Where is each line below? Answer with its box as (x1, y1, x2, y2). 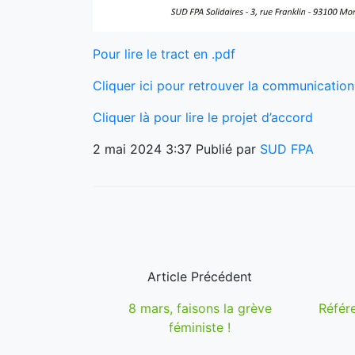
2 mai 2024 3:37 (93, 141, 196, 158)
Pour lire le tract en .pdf (93, 46, 235, 63)
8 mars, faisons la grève (128, 300, 272, 317)
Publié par (196, 141, 260, 158)
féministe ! (169, 319, 231, 336)
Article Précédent (147, 269, 253, 285)
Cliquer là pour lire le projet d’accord (93, 109, 313, 126)
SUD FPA (260, 141, 314, 158)
